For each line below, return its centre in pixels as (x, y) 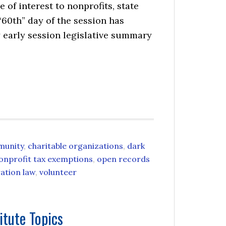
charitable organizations (75, 146)
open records (123, 159)
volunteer (58, 172)
